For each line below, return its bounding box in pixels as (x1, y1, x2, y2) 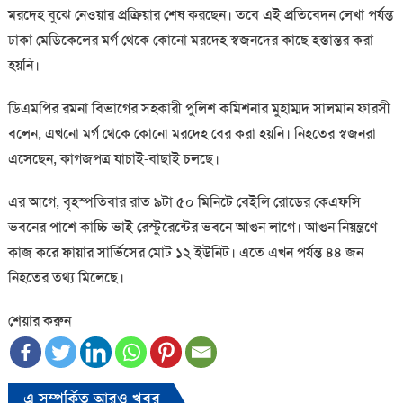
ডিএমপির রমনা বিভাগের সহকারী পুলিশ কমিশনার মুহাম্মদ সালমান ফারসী (7, 99, 390, 119)
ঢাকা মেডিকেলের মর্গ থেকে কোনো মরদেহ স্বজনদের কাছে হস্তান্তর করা (7, 31, 373, 50)
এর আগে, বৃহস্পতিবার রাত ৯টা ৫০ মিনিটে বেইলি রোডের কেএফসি (7, 193, 361, 212)
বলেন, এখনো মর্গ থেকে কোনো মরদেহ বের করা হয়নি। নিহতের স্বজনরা (7, 124, 376, 144)
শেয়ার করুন (7, 311, 71, 331)
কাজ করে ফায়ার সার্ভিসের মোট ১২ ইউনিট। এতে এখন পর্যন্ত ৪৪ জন (7, 243, 363, 263)
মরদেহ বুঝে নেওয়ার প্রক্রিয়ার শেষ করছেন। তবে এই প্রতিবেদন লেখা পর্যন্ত (7, 5, 393, 25)
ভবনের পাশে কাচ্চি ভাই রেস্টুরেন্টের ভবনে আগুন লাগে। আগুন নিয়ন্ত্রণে (7, 218, 377, 237)
